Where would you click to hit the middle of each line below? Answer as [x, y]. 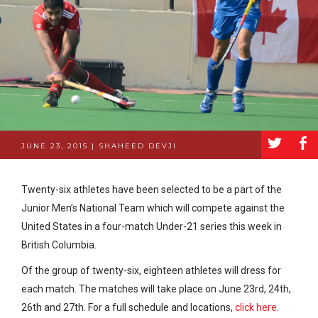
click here [256, 307]
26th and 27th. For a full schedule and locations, [128, 307]
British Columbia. [59, 245]
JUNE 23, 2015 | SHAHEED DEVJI [99, 146]
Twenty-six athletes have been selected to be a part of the [152, 189]
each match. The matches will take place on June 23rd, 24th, [156, 289]
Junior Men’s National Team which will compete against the [153, 208]
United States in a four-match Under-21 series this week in [152, 226]
